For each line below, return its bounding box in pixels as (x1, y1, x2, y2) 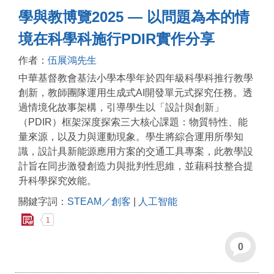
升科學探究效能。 (18, 176, 97, 187)
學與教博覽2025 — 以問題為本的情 (18, 9, 250, 26)
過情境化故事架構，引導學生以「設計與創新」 (18, 102, 224, 113)
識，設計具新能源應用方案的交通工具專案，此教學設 (18, 146, 253, 157)
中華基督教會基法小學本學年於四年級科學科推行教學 (18, 73, 253, 84)
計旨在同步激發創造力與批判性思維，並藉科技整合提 (18, 161, 253, 172)
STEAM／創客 (67, 196, 131, 207)
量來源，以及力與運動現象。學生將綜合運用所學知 (18, 131, 243, 143)
